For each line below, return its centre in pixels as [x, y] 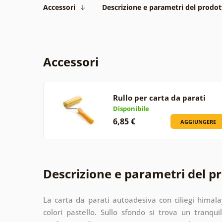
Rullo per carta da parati [159, 97]
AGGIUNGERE [198, 121]
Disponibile [131, 108]
